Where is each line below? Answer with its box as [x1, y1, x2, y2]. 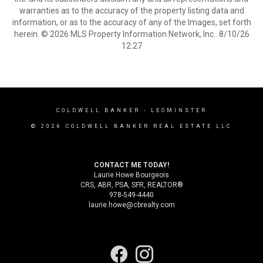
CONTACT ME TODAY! [94, 161, 169, 169]
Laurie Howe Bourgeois [94, 171, 169, 179]
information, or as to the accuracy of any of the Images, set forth [12, 18, 251, 27]
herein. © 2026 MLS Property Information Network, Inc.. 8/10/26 [14, 29, 249, 39]
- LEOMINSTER [140, 107, 207, 113]
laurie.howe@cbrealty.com [88, 201, 175, 209]
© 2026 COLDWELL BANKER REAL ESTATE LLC [31, 123, 232, 129]
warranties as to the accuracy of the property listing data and [19, 6, 244, 15]
